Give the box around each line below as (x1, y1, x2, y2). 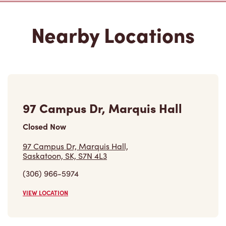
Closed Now (23, 64, 66, 76)
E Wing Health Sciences (23, 199, 157, 216)
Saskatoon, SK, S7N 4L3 (23, 94, 107, 105)
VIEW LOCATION (23, 132, 68, 141)
